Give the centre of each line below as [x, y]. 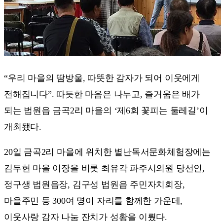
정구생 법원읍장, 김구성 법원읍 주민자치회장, [94, 184]
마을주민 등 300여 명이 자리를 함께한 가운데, [93, 201]
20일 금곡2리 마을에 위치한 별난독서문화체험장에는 [107, 152]
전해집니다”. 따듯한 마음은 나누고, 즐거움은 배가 [102, 94]
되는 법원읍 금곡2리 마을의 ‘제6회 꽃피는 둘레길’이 [106, 110]
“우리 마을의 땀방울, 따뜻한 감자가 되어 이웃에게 [102, 78]
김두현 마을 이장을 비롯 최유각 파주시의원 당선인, [104, 168]
